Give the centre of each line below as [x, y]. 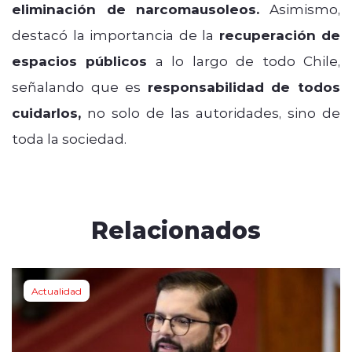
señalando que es [80, 86]
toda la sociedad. [71, 138]
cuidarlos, [46, 112]
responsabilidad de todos [244, 86]
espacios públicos [80, 60]
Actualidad [57, 290]
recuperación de [279, 35]
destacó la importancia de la [115, 34]
